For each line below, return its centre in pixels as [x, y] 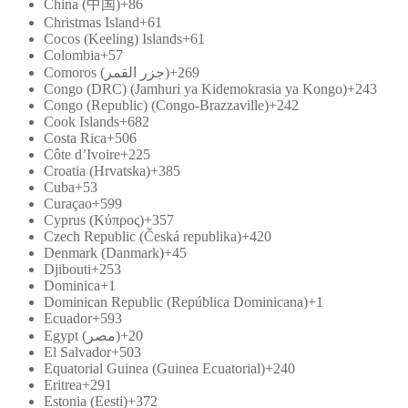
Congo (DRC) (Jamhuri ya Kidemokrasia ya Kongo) [195, 88]
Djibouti [67, 269]
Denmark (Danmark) [104, 252]
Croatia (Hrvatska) [97, 170]
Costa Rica [75, 138]
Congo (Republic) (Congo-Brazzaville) [156, 105]
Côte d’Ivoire [82, 154]
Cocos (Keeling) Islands [113, 38]
